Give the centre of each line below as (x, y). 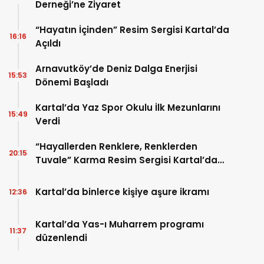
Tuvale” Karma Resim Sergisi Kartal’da (126, 160)
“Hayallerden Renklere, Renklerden (116, 146)
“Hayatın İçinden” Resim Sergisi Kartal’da (132, 29)
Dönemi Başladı (72, 82)
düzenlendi (61, 237)
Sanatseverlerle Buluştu (91, 173)
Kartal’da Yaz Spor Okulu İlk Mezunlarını (128, 107)
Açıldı (48, 43)
